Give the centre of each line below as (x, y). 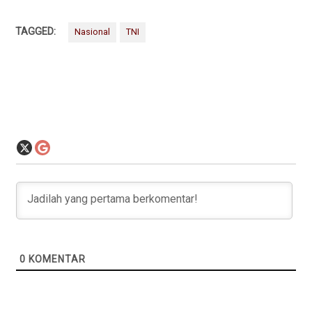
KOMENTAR (56, 259)
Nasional (93, 32)
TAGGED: (36, 32)
